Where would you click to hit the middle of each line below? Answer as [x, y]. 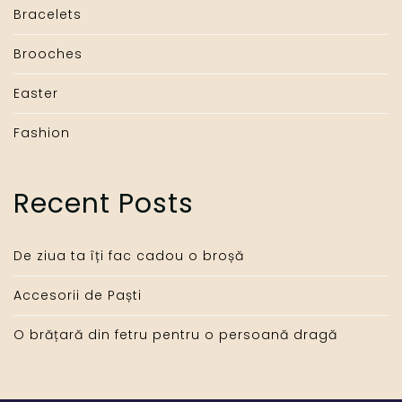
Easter [36, 94]
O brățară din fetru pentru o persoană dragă [175, 335]
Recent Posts [104, 204]
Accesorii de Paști [78, 296]
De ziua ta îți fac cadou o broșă [129, 256]
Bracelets [48, 15]
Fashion [42, 133]
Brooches [48, 54]
